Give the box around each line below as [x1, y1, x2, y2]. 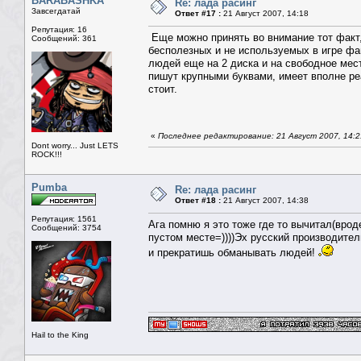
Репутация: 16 [31, 25, 87, 35]
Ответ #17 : [175, 9, 221, 19]
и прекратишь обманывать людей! [148, 247, 318, 259]
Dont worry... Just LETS [31, 141, 118, 151]
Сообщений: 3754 [31, 223, 102, 233]
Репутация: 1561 [31, 214, 97, 224]
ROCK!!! [31, 150, 62, 160]
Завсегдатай [31, 6, 81, 16]
